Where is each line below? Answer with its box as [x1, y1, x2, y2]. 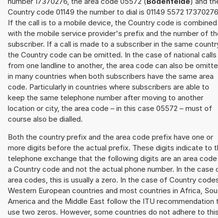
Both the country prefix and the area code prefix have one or [8, 132, 213, 142]
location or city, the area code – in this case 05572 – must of [8, 104, 212, 113]
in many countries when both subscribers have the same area [8, 72, 214, 81]
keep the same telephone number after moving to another [8, 93, 203, 103]
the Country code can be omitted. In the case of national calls [8, 50, 217, 60]
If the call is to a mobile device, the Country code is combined [8, 18, 217, 28]
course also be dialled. [8, 114, 83, 124]
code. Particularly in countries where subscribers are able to [8, 82, 209, 92]
